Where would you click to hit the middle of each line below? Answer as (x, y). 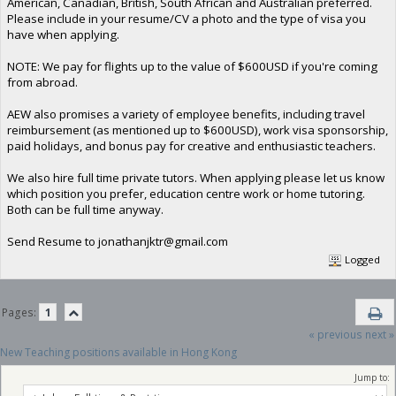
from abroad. (42, 82)
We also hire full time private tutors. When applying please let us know (195, 177)
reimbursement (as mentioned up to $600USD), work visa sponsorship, (197, 129)
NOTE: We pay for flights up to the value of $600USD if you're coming (192, 66)
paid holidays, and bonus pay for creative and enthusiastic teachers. (191, 145)
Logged (362, 260)
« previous (335, 334)
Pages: (21, 312)
